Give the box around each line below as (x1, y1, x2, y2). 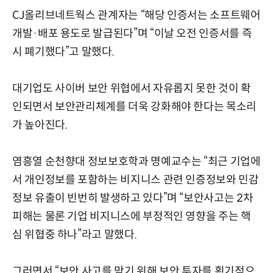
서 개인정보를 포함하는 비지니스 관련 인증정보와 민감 (12, 172, 259, 186)
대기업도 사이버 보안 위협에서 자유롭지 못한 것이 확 (12, 81, 251, 95)
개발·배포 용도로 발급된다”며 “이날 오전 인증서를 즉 (12, 26, 252, 40)
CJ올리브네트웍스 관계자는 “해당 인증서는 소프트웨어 (12, 8, 261, 22)
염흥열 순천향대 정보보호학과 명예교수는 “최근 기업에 (12, 154, 261, 168)
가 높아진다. (12, 118, 68, 132)
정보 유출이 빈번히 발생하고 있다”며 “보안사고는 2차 (12, 191, 253, 205)
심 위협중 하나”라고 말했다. (12, 227, 137, 241)
